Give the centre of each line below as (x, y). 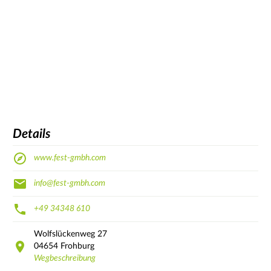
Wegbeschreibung (65, 259)
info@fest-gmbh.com (70, 184)
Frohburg (77, 247)
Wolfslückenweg (64, 234)
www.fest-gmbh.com (70, 158)
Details (32, 134)
